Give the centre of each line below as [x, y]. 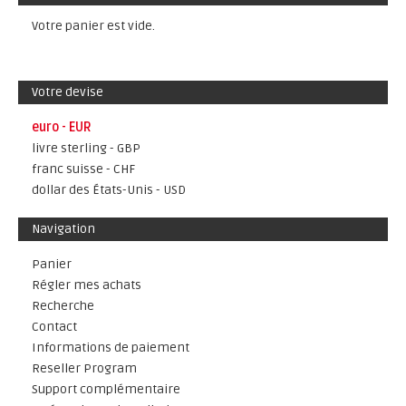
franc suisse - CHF [83, 169]
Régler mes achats [87, 285]
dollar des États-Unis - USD [109, 190]
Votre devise [68, 92]
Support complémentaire [106, 389]
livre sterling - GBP [86, 148]
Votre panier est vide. [93, 26]
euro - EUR [62, 127]
